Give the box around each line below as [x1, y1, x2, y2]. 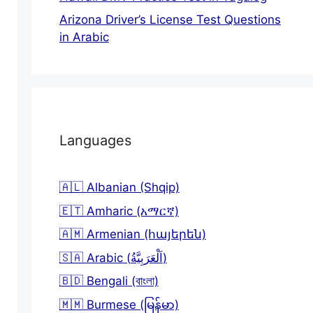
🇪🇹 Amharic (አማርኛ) [59, 203, 179, 218]
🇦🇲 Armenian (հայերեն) [59, 227, 206, 241]
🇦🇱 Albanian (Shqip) [59, 180, 180, 194]
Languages [59, 132, 131, 149]
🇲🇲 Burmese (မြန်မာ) [59, 297, 179, 312]
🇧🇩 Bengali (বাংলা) [59, 274, 159, 288]
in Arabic [59, 30, 109, 44]
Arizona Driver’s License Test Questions [59, 13, 281, 27]
